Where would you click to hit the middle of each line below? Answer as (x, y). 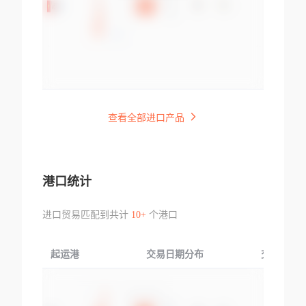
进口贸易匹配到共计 (86, 214)
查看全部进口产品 (146, 117)
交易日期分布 (175, 254)
